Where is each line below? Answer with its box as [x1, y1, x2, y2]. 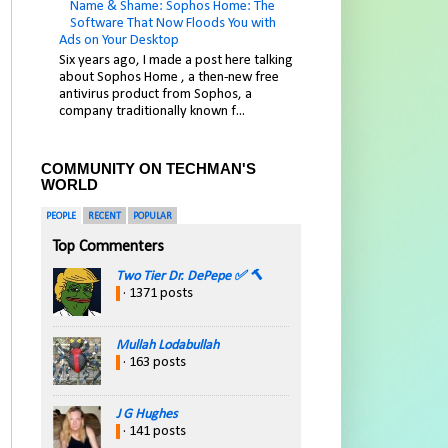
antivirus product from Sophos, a [59, 87, 253, 103]
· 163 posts [120, 355, 186, 371]
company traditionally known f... [59, 104, 246, 120]
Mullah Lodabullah [116, 338, 219, 354]
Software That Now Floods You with [70, 16, 277, 32]
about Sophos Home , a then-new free [59, 70, 280, 86]
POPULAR [133, 211, 172, 223]
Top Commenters [53, 239, 164, 256]
